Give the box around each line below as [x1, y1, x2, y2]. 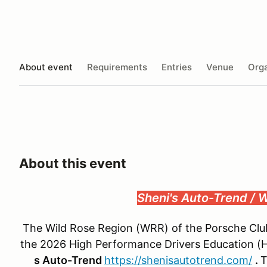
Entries [162, 61, 192, 73]
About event [19, 61, 73, 73]
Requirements [87, 61, 147, 73]
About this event [19, 156, 126, 171]
